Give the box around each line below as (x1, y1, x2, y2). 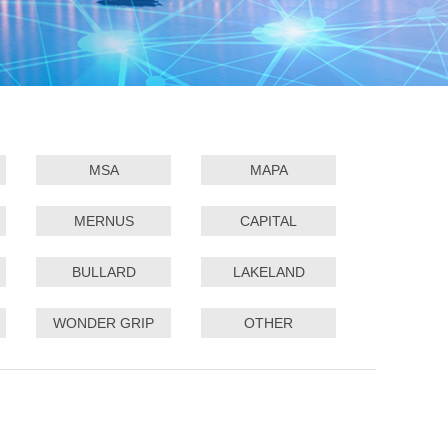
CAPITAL (240, 213, 297, 230)
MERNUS (73, 213, 134, 230)
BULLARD (71, 264, 136, 281)
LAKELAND (232, 264, 305, 281)
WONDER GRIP (53, 315, 154, 332)
